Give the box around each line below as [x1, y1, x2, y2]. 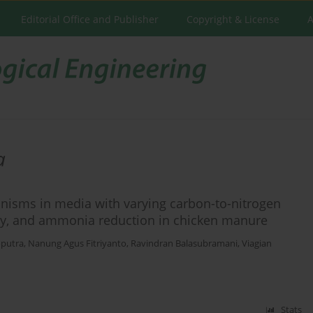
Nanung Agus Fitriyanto [28, 238, 126, 250]
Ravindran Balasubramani [131, 238, 238, 250]
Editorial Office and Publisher [21, 13, 159, 26]
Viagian [242, 238, 272, 250]
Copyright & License [187, 13, 279, 26]
